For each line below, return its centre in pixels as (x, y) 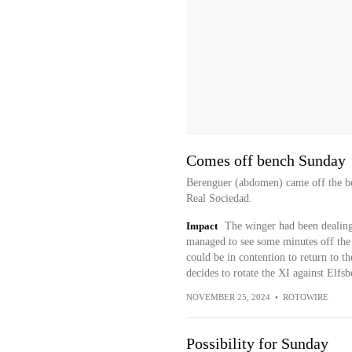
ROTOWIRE (305, 297)
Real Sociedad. (219, 198)
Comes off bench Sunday (266, 160)
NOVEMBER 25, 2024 (228, 297)
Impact (202, 226)
